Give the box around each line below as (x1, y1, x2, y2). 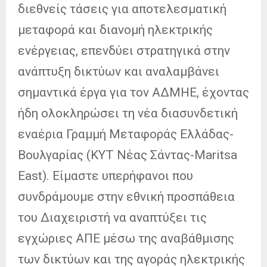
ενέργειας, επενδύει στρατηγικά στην (18, 43, 230, 58)
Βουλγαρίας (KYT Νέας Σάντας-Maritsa (18, 147, 237, 162)
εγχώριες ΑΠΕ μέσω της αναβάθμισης (18, 231, 234, 246)
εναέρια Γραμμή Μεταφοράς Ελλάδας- (18, 126, 234, 141)
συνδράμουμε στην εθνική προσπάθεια (18, 189, 235, 204)
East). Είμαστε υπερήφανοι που (18, 168, 193, 183)
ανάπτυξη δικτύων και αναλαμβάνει (18, 64, 219, 79)
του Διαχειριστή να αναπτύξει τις (18, 210, 207, 225)
